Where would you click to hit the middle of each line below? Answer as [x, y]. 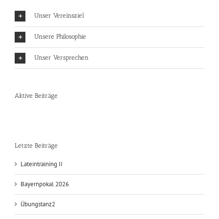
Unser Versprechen [61, 90]
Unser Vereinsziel [59, 48]
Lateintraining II [42, 196]
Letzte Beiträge [36, 178]
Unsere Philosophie [60, 69]
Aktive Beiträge [36, 128]
